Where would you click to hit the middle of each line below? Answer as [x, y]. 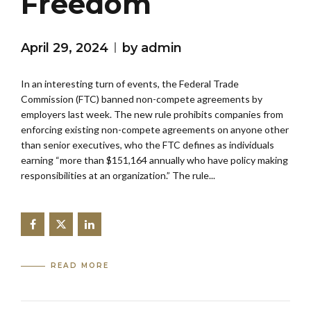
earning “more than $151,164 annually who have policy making [154, 160]
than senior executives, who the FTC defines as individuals [148, 144]
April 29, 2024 [65, 48]
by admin [152, 48]
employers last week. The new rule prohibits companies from [152, 114]
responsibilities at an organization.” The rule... [118, 175]
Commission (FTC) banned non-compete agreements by [142, 99]
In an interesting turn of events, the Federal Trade [130, 83]
